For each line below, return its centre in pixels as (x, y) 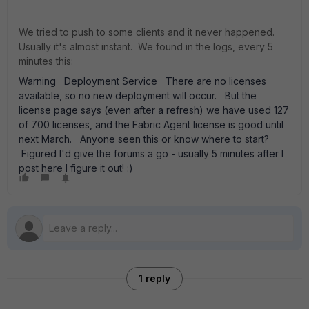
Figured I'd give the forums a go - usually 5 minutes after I (151, 153)
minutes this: (46, 61)
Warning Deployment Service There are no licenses (142, 81)
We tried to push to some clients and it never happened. (148, 32)
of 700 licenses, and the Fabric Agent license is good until (151, 124)
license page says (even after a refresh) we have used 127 (154, 110)
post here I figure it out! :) (81, 168)
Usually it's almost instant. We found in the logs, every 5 (146, 47)
